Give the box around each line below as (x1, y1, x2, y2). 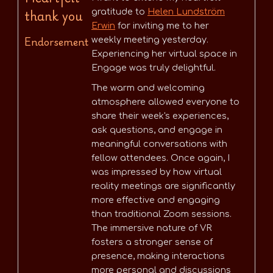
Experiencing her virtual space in (91, 49, 237, 59)
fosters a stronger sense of (91, 237, 213, 247)
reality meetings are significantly (91, 181, 235, 191)
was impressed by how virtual (91, 167, 222, 177)
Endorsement (24, 33, 88, 51)
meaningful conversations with (91, 139, 227, 149)
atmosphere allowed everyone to (91, 97, 239, 107)
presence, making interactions (91, 251, 225, 261)
